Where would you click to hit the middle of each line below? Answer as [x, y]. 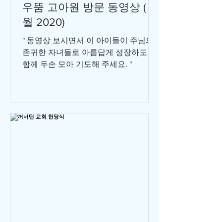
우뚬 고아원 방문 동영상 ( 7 [88, 7]
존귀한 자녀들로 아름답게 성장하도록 [89, 52]
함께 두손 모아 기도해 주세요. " [77, 64]
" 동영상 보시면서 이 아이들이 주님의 [88, 40]
